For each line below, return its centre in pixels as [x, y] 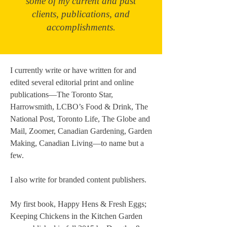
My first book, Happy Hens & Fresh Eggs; [78, 204]
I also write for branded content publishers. [78, 180]
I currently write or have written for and [73, 70]
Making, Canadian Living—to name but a [77, 143]
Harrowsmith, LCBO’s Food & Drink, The [79, 107]
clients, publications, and [81, 14]
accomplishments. [81, 27]
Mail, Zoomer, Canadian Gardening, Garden [81, 131]
